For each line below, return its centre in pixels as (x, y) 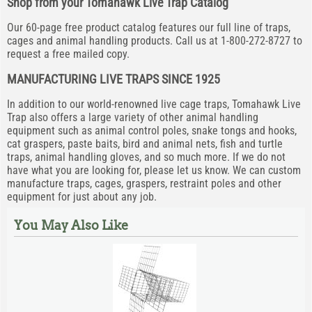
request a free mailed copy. (68, 54)
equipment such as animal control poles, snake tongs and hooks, (152, 131)
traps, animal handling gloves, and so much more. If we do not (146, 157)
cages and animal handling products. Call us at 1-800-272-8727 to (155, 41)
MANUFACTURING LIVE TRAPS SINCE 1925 (114, 79)
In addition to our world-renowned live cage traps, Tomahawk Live (154, 104)
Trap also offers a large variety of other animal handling (133, 117)
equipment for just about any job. (82, 197)
